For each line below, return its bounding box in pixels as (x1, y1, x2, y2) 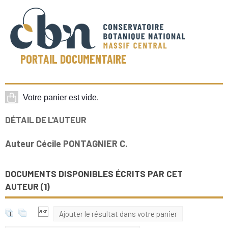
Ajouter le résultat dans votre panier (59, 209, 177, 218)
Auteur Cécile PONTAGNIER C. (5, 138, 128, 149)
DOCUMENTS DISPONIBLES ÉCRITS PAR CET (5, 168, 183, 179)
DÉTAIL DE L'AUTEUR (5, 115, 87, 125)
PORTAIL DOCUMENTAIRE (20, 51, 127, 66)
